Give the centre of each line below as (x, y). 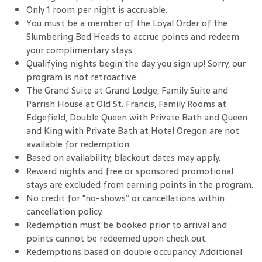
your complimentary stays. (80, 50)
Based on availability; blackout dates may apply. (123, 158)
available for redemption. (79, 144)
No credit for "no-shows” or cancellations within (125, 198)
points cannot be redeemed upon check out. (117, 239)
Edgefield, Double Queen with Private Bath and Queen (137, 118)
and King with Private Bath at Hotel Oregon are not (133, 131)
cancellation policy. (65, 212)
